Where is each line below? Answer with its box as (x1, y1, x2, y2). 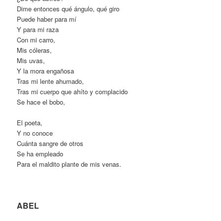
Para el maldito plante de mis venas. (17, 159, 122, 169)
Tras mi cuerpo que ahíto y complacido (17, 86, 128, 96)
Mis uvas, (17, 55, 45, 65)
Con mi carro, (17, 35, 56, 44)
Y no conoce (17, 128, 53, 138)
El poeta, (17, 118, 43, 128)
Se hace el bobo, (17, 97, 66, 107)
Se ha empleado (17, 149, 64, 159)
